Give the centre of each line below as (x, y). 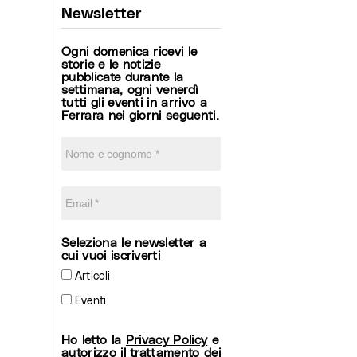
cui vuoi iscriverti (111, 255)
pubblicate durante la (123, 76)
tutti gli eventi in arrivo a (134, 102)
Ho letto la (94, 339)
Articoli (91, 275)
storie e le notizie (111, 63)
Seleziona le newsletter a (134, 242)
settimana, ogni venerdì (130, 89)
